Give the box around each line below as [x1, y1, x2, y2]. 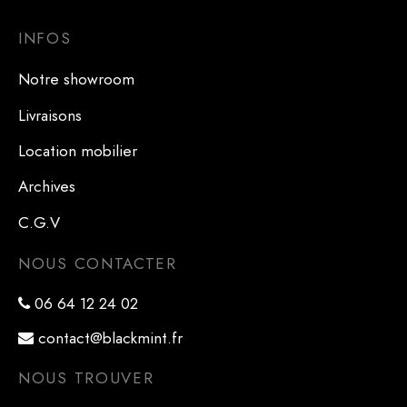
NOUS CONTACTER [18, 253, 177, 275]
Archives [18, 175, 75, 198]
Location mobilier [18, 140, 137, 163]
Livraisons [18, 104, 82, 126]
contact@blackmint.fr [34, 327, 183, 350]
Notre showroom [18, 68, 134, 91]
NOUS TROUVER [18, 367, 154, 390]
